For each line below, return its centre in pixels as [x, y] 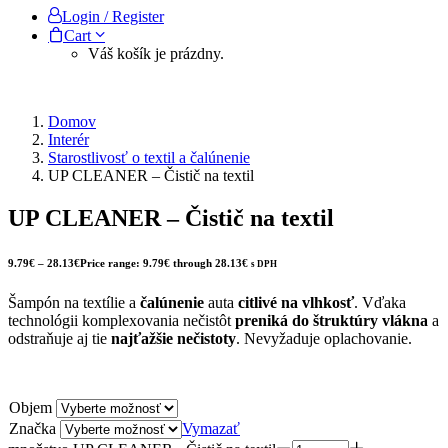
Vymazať [211, 428]
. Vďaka [380, 302]
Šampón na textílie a [74, 302]
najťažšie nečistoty [173, 338]
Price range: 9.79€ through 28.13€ [164, 262]
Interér [68, 139]
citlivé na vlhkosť [296, 302]
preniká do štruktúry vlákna [331, 320]
